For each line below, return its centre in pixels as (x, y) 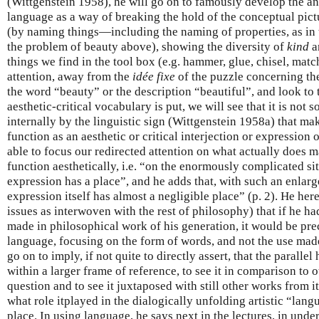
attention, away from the (70, 76)
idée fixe (154, 76)
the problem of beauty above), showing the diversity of (147, 46)
